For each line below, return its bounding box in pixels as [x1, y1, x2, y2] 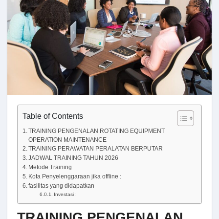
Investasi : [54, 191, 77, 197]
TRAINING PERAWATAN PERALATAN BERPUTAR [28, 145, 163, 152]
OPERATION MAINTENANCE [28, 136, 107, 143]
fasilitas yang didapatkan [28, 182, 95, 189]
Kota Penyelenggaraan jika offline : [28, 173, 122, 179]
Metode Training [28, 163, 72, 170]
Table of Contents [22, 111, 83, 120]
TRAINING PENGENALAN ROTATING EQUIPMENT [28, 127, 165, 134]
